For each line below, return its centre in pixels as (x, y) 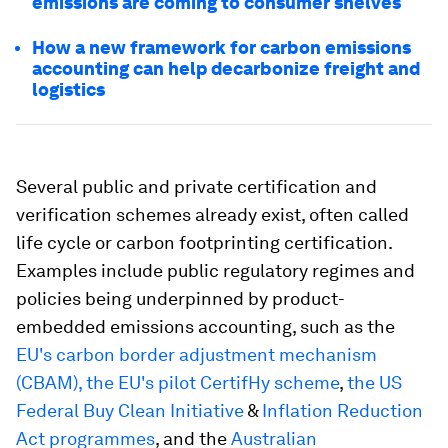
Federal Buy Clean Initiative (130, 410)
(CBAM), (49, 382)
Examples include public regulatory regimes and (215, 270)
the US (374, 382)
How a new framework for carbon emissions (221, 47)
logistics (68, 89)
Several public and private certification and (196, 186)
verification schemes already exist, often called (212, 214)
